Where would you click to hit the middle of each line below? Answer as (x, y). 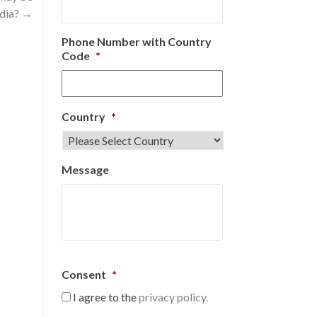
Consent (84, 274)
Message (85, 169)
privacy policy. (173, 297)
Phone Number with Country (137, 41)
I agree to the (106, 297)
